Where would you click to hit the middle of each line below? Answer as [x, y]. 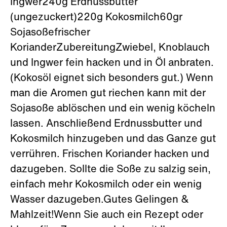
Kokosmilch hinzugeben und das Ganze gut [113, 139]
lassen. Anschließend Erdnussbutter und [106, 124]
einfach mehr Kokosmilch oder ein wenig [106, 185]
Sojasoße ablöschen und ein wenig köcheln [113, 109]
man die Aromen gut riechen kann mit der [108, 94]
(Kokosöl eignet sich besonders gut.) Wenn [112, 79]
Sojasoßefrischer [50, 33]
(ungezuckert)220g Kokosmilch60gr [96, 18]
